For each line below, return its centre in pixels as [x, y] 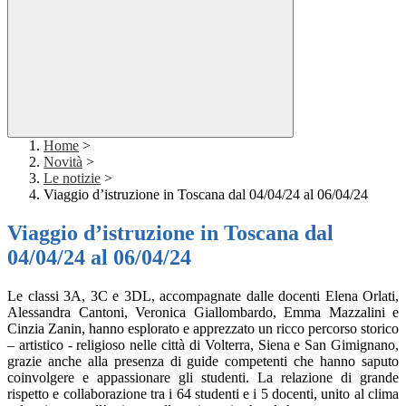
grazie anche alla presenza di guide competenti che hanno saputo [203, 362]
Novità [63, 162]
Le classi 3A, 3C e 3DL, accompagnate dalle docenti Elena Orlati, [203, 296]
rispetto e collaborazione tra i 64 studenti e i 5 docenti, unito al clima [203, 394]
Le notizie [72, 179]
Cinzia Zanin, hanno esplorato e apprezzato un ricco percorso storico [203, 329]
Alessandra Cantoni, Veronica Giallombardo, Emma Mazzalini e [203, 313]
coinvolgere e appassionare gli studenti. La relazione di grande [203, 378]
